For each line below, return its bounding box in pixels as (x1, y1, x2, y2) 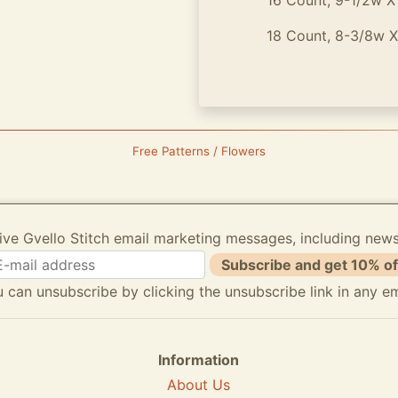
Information (158, 351, 240, 369)
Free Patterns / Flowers (132, 144, 266, 158)
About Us (167, 376, 231, 394)
